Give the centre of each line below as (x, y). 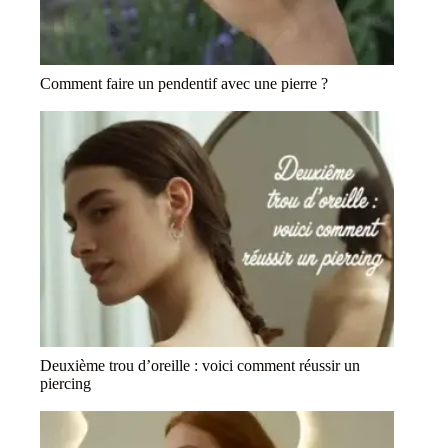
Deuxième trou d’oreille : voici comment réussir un (200, 366)
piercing (65, 384)
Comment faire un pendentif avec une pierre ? (184, 84)
